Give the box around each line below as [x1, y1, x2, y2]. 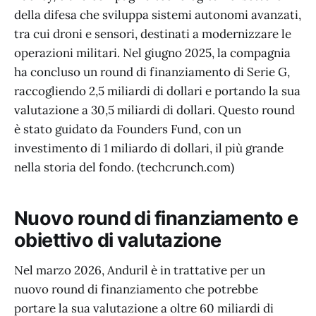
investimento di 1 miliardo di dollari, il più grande [14, 140, 284, 156]
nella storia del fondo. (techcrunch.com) [14, 159, 234, 175]
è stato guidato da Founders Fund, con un [14, 121, 241, 137]
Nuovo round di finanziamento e [14, 207, 298, 231]
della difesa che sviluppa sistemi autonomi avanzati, [14, 6, 301, 23]
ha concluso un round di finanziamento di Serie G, [14, 63, 290, 80]
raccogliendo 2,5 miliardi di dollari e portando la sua [14, 83, 300, 99]
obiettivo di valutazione [14, 229, 221, 253]
